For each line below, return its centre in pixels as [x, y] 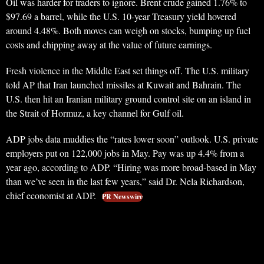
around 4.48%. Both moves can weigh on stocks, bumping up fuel [128, 31]
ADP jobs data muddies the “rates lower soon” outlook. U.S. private [132, 139]
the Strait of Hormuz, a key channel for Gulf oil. [95, 113]
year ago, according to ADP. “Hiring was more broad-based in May [131, 167]
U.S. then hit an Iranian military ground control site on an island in [128, 99]
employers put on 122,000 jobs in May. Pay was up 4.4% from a [125, 153]
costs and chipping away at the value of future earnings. [109, 45]
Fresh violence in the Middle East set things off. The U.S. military [128, 71]
